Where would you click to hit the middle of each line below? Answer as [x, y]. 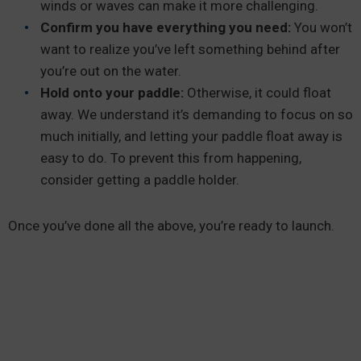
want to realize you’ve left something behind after [190, 49]
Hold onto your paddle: [112, 93]
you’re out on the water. [112, 71]
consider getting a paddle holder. [141, 180]
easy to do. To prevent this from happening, [171, 158]
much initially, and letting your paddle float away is [191, 136]
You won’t [323, 27]
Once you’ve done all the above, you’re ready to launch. [173, 226]
